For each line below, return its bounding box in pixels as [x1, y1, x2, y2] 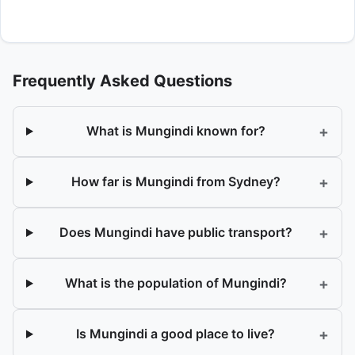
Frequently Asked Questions [13, 71, 232, 90]
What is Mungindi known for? [86, 123, 265, 139]
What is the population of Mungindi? [64, 275, 287, 292]
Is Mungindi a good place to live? [76, 326, 276, 342]
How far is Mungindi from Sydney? [71, 174, 281, 190]
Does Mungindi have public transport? [59, 224, 292, 241]
